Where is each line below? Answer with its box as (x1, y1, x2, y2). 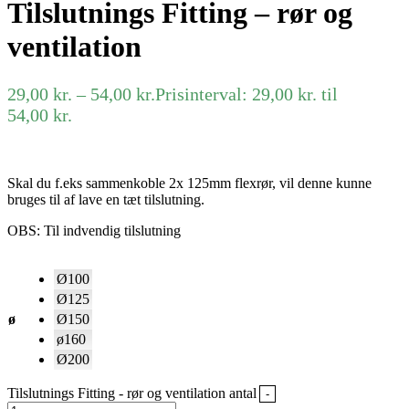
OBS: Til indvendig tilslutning (7, 222, 181, 238)
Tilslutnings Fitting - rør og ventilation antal (7, 384, 257, 401)
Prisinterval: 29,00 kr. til (155, 83, 338, 104)
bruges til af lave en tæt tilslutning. (7, 191, 204, 207)
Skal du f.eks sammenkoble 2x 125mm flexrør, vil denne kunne (7, 174, 372, 191)
